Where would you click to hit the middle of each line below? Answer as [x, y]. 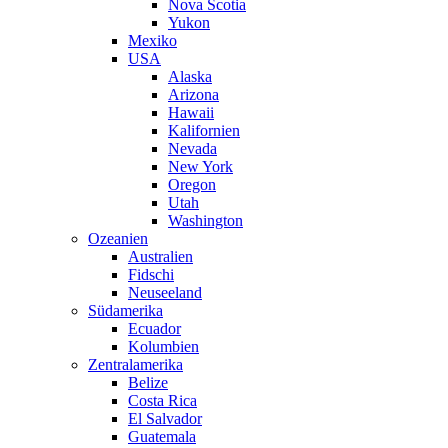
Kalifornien [204, 131]
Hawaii [191, 113]
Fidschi [151, 275]
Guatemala [162, 437]
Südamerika [125, 311]
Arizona [193, 95]
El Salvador [165, 419]
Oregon [192, 185]
